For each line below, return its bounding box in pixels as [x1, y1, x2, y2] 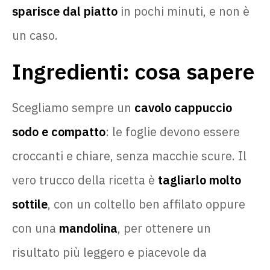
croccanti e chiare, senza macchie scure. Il [12, 147, 246, 164]
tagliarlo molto [158, 171, 241, 188]
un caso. [12, 27, 58, 43]
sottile [12, 195, 48, 212]
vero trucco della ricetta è [12, 171, 158, 188]
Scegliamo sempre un [12, 99, 134, 116]
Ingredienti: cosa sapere [12, 57, 254, 86]
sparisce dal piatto [12, 2, 118, 19]
